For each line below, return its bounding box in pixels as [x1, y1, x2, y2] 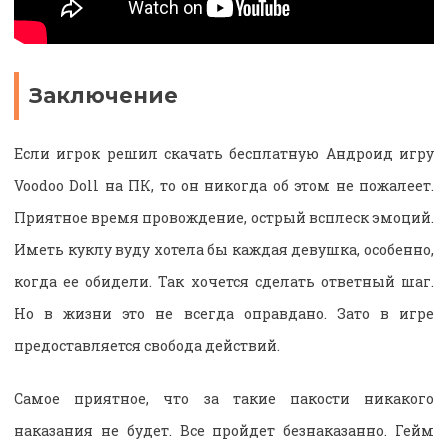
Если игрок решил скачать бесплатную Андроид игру [14, 143, 434, 163]
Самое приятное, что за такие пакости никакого [14, 388, 434, 408]
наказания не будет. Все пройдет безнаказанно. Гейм [14, 420, 434, 440]
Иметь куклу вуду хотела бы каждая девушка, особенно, [14, 239, 434, 259]
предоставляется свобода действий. [14, 335, 280, 355]
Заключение [29, 83, 178, 109]
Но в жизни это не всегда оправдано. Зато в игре [14, 303, 434, 323]
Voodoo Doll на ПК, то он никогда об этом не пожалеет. [14, 175, 434, 195]
